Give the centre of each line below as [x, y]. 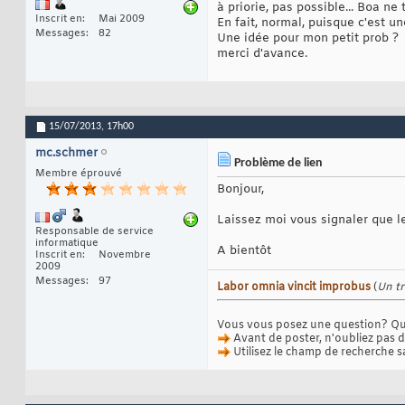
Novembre [125, 255]
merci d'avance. [262, 54]
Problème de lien [277, 164]
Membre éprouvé [79, 174]
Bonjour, [240, 190]
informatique [67, 244]
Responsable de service [94, 232]
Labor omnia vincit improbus [294, 288]
